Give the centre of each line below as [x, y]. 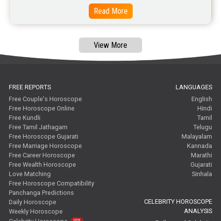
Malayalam [197, 137]
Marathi [202, 155]
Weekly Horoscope [36, 212]
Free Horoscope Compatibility [52, 184]
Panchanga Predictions [42, 193]
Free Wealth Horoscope [43, 165]
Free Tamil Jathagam [38, 127]
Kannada [200, 146]
